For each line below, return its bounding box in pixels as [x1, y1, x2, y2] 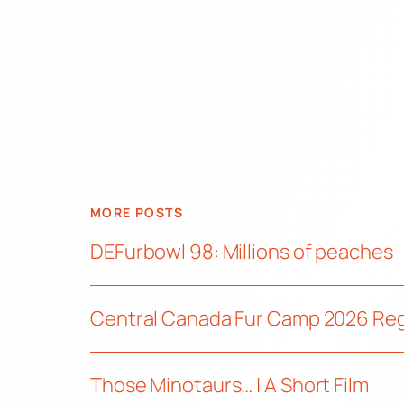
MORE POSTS [90, 203, 183, 221]
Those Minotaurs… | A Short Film [90, 372, 369, 399]
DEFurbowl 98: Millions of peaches [90, 238, 393, 265]
